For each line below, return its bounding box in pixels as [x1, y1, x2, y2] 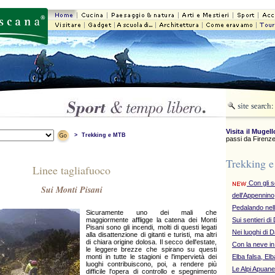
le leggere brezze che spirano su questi [86, 246, 217, 253]
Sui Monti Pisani [41, 184, 103, 196]
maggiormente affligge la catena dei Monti [86, 216, 217, 223]
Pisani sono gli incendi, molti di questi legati [86, 223, 217, 231]
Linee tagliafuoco [33, 163, 110, 178]
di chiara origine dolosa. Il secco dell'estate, [86, 238, 217, 246]
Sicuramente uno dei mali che [86, 209, 217, 216]
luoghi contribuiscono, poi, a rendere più [86, 260, 217, 268]
